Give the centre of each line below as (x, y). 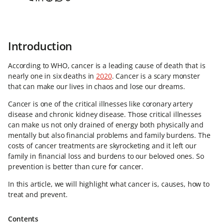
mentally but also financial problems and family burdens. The (109, 135)
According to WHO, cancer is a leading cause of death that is (107, 65)
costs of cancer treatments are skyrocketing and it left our (102, 146)
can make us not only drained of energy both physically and (106, 125)
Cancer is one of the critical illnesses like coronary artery (100, 104)
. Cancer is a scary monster (156, 76)
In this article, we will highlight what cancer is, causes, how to (109, 184)
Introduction (40, 46)
